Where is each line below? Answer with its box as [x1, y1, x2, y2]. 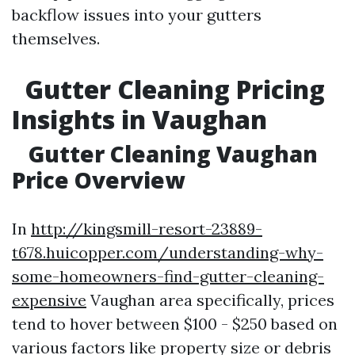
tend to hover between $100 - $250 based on [12, 314, 338, 334]
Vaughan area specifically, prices [86, 290, 334, 310]
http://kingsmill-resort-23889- [31, 219, 262, 239]
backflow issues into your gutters [12, 5, 261, 25]
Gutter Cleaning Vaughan [23, 139, 318, 169]
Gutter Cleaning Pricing [18, 72, 325, 106]
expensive [12, 290, 86, 310]
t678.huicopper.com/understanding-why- [12, 242, 323, 262]
